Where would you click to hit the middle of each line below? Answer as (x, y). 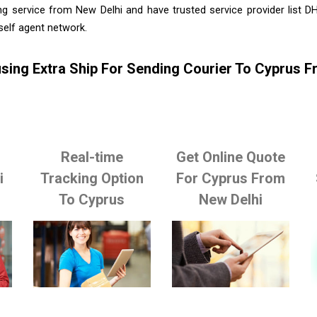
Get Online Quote (231, 157)
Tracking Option (92, 178)
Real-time (92, 157)
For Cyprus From (231, 178)
